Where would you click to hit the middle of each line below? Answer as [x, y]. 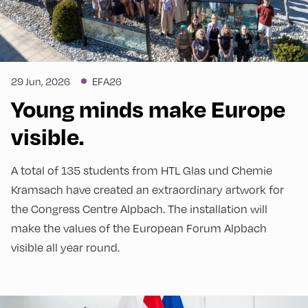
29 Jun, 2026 [41, 81]
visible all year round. [65, 248]
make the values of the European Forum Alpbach [139, 229]
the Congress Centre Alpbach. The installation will [139, 209]
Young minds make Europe [148, 109]
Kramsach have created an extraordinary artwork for [147, 190]
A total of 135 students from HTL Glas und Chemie [142, 171]
